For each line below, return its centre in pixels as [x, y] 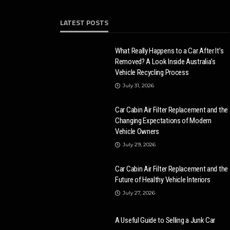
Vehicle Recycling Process [152, 72]
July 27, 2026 [139, 193]
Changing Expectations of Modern [163, 121]
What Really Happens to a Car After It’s [169, 51]
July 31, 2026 [138, 85]
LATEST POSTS [84, 22]
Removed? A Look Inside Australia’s [165, 62]
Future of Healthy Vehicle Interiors [163, 180]
